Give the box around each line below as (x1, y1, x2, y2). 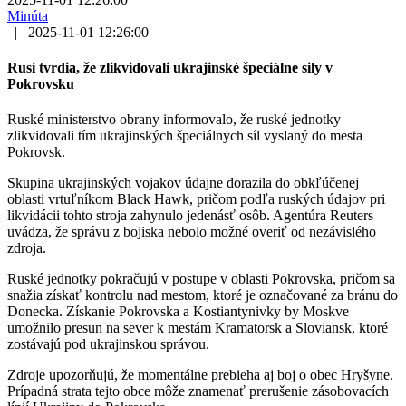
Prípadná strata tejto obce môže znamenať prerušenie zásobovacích (7, 383, 389, 400)
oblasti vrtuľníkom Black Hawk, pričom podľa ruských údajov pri (7, 191, 385, 208)
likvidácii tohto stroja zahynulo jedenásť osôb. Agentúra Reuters (7, 208, 373, 224)
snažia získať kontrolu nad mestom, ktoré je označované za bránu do (7, 287, 398, 304)
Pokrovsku (7, 76, 74, 92)
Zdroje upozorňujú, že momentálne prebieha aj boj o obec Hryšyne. (7, 367, 393, 383)
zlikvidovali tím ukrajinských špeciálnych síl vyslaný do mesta (7, 128, 362, 144)
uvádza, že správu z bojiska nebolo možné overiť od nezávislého (7, 224, 376, 240)
